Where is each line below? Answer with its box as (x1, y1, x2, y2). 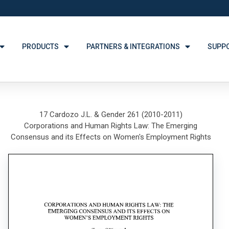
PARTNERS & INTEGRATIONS (86, 42, 180, 51)
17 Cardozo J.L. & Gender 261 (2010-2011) (39, 110, 182, 119)
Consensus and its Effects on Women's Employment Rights (10, 132, 211, 142)
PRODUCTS (22, 42, 59, 51)
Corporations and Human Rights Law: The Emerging (24, 121, 198, 130)
